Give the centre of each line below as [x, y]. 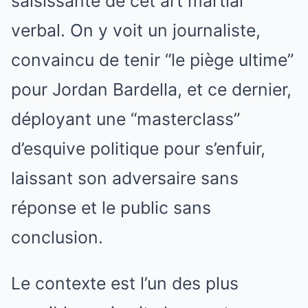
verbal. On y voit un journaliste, [136, 30]
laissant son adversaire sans [125, 178]
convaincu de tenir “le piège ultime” [152, 59]
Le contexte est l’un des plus [125, 283]
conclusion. [57, 237]
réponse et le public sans [111, 207]
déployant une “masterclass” [125, 119]
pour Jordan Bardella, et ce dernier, [151, 89]
